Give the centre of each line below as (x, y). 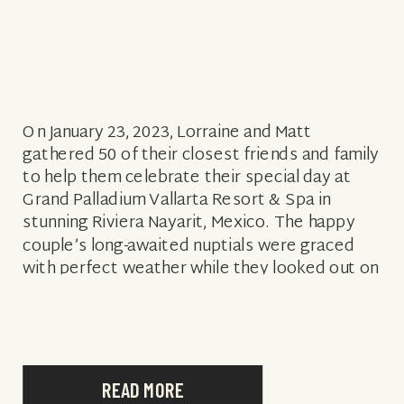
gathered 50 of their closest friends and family (201, 155)
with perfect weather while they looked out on (201, 269)
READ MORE (142, 390)
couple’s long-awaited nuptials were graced (189, 246)
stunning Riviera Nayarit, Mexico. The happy (189, 223)
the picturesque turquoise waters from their (193, 292)
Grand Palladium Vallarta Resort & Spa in (177, 201)
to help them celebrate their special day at (187, 178)
